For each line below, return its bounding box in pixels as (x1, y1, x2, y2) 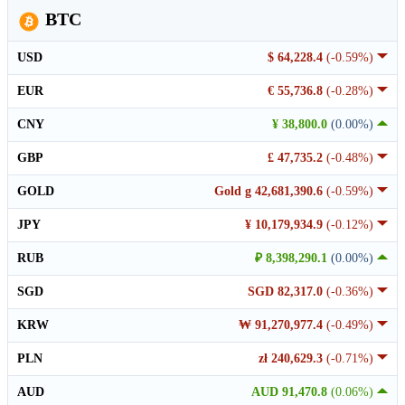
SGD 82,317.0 (248, 285, 326, 299)
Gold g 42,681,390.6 (214, 184, 326, 199)
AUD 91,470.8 (251, 385, 331, 400)
